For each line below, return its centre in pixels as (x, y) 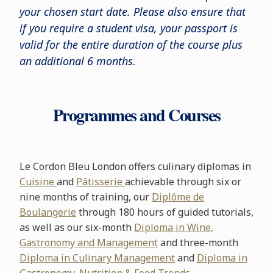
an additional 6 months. (77, 61)
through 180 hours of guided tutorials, (165, 212)
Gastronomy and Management (88, 243)
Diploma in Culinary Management (97, 258)
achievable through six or (183, 182)
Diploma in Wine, (173, 227)
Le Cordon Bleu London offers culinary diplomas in (135, 166)
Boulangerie (48, 212)
